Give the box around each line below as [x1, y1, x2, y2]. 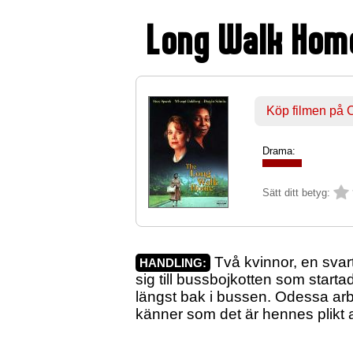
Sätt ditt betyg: [262, 187, 330, 199]
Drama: [262, 145, 295, 158]
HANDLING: [139, 256, 206, 270]
